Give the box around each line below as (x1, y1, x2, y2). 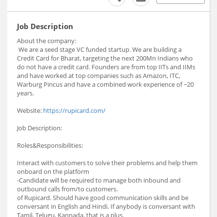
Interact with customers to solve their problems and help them (17, 158, 198, 168)
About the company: (17, 36, 76, 46)
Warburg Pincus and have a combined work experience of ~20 (17, 80, 194, 89)
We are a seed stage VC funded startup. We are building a (17, 45, 182, 54)
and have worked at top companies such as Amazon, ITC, (17, 71, 180, 80)
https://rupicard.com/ (43, 106, 106, 115)
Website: (17, 106, 43, 115)
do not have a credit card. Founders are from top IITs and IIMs (17, 62, 195, 72)
